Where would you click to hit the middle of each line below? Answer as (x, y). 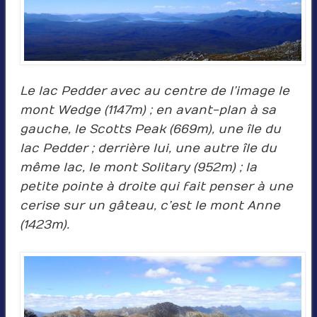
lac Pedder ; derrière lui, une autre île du (148, 148)
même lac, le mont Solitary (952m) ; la (138, 167)
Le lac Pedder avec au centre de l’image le (154, 91)
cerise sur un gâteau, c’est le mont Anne (150, 206)
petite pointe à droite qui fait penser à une (156, 186)
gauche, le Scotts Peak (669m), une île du (150, 129)
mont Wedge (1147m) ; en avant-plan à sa (148, 110)
